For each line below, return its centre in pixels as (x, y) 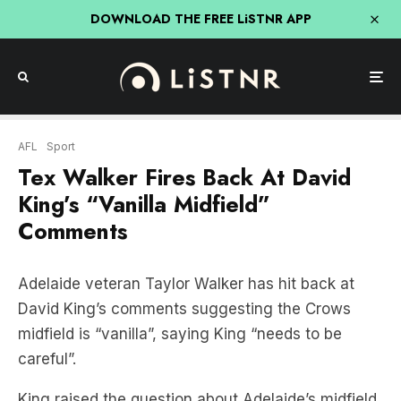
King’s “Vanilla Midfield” (144, 204)
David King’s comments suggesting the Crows (184, 309)
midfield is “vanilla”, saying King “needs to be (180, 334)
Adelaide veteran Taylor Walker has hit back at (186, 284)
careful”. (47, 359)
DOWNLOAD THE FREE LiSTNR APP (200, 19)
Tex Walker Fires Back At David (184, 177)
